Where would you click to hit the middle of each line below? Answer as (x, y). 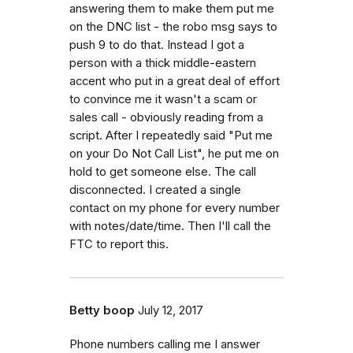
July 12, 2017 (171, 310)
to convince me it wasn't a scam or (163, 99)
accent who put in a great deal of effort (175, 81)
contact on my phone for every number (175, 208)
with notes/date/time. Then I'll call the (170, 226)
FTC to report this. (119, 244)
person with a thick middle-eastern (163, 63)
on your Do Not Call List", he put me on (174, 153)
